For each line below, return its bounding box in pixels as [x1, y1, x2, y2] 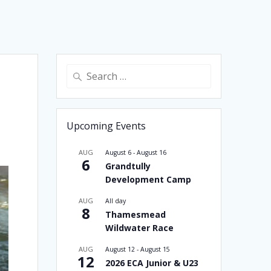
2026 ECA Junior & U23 [105, 257, 199, 269]
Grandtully [105, 160, 151, 172]
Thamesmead [105, 209, 166, 221]
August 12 [105, 245, 135, 254]
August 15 [140, 245, 171, 254]
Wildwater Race [105, 222, 174, 234]
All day [105, 197, 126, 206]
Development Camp [105, 174, 192, 186]
